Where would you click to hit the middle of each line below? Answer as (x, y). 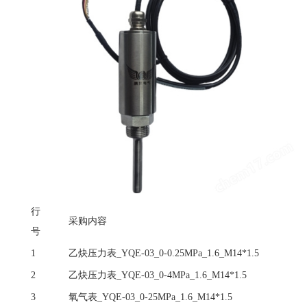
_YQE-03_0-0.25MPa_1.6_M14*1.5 (188, 253)
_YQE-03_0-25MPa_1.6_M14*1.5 (165, 297)
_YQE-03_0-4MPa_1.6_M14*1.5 (182, 275)
